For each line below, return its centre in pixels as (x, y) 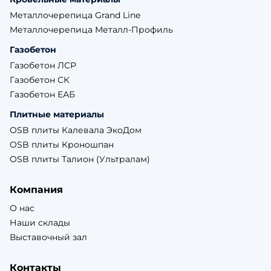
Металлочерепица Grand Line (75, 15)
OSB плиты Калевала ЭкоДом (76, 130)
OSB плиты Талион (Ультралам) (80, 159)
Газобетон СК (40, 80)
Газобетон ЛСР (43, 65)
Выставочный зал (48, 237)
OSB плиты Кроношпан (62, 145)
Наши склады (40, 223)
